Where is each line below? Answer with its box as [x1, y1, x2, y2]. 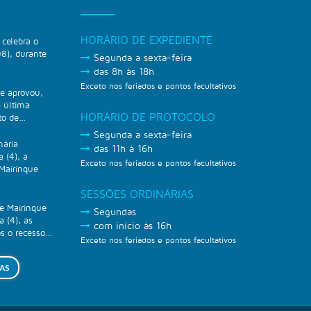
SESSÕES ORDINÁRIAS [81, 187, 194, 200]
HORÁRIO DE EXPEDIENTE [81, 33, 212, 46]
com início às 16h [90, 219, 171, 231]
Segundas [90, 205, 136, 217]
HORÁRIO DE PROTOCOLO [81, 110, 215, 123]
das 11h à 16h [90, 142, 153, 154]
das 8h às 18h [90, 65, 154, 77]
